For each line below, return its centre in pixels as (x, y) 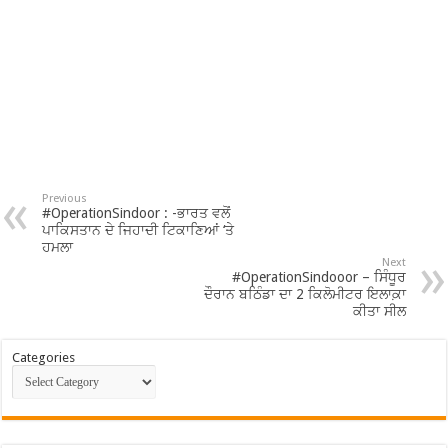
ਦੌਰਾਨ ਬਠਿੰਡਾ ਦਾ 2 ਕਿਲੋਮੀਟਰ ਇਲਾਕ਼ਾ (304, 293)
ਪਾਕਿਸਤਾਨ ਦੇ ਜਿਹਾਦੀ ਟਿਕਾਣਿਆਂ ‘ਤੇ (138, 229)
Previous (65, 198)
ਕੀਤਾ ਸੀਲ (379, 310)
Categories (44, 357)
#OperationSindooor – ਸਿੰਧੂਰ (318, 276)
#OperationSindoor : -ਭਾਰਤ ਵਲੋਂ (136, 212)
